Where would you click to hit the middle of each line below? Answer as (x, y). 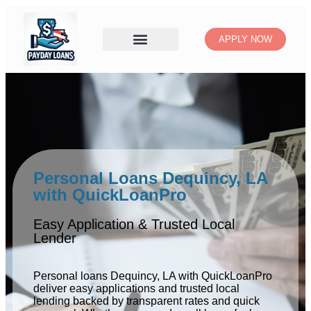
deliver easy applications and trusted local (136, 288)
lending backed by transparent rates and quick (146, 301)
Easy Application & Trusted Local (134, 224)
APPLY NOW (246, 39)
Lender (55, 238)
